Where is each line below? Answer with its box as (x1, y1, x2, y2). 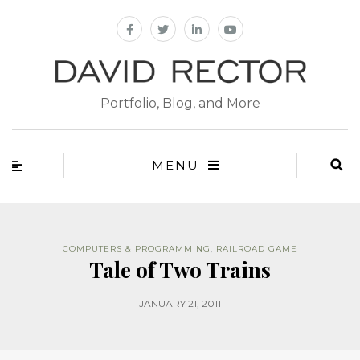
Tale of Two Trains (89, 256, 271, 284)
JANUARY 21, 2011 (139, 297, 221, 310)
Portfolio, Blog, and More (100, 96, 260, 112)
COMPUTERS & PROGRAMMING (63, 243, 211, 255)
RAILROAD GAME (216, 243, 297, 255)
